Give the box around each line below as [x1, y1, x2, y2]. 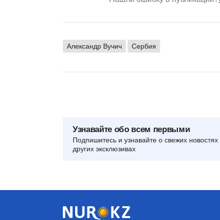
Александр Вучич [67, 42, 122, 50]
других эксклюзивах [73, 144, 136, 153]
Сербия [132, 42, 156, 50]
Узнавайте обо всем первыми [73, 124, 190, 134]
